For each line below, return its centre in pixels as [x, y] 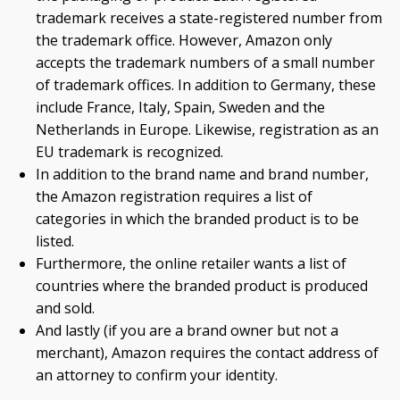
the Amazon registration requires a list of [174, 196]
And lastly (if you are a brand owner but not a [187, 330]
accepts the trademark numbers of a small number [205, 62]
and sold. [65, 308]
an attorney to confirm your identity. [157, 375]
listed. [55, 241]
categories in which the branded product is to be [197, 219]
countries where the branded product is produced [202, 286]
